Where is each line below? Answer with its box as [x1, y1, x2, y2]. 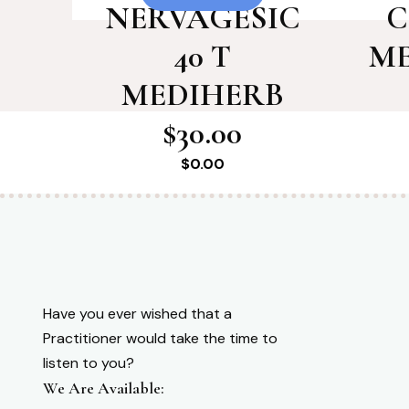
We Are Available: [43, 377, 164, 398]
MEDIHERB [121, 75, 284, 114]
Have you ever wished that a [43, 303, 232, 323]
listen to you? [43, 352, 134, 372]
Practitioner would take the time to [43, 328, 278, 348]
